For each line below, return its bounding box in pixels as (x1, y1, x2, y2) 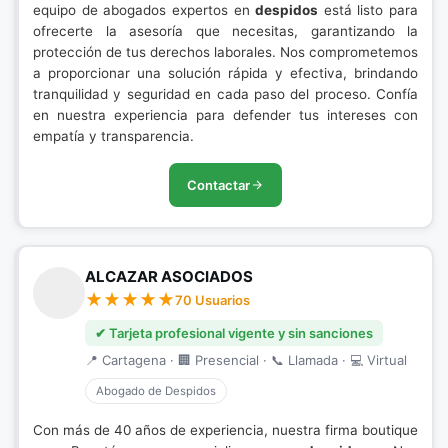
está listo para (318, 2, 418, 18)
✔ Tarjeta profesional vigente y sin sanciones (95, 325, 373, 341)
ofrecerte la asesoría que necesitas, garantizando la (33, 23, 418, 39)
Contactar (187, 177, 250, 193)
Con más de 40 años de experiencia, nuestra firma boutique (33, 422, 418, 438)
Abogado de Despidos (96, 384, 216, 398)
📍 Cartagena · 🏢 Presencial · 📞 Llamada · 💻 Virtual (85, 352, 407, 368)
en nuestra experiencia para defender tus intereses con (33, 107, 418, 123)
